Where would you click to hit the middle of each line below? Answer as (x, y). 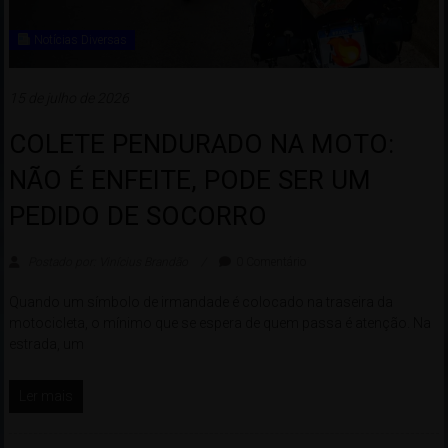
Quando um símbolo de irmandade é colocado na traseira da (200, 302)
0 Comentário (270, 262)
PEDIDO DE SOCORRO (137, 216)
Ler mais (45, 396)
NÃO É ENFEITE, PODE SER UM (189, 180)
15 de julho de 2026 (68, 98)
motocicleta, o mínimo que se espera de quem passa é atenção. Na (219, 323)
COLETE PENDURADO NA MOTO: (201, 144)
